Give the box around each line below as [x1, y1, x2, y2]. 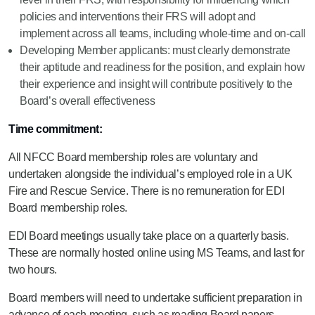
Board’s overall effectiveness [20, 95, 155, 107]
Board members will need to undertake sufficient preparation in [8, 292, 302, 304]
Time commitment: [8, 123, 103, 135]
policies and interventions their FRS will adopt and [20, 11, 256, 22]
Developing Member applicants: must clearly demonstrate [20, 44, 290, 56]
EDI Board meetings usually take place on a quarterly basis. [8, 230, 289, 242]
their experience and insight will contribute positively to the [20, 78, 292, 90]
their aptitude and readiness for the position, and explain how [20, 61, 305, 73]
